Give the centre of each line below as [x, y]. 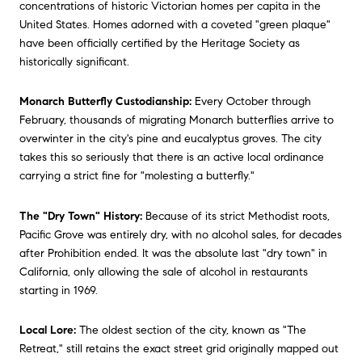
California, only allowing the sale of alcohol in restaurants [164, 271]
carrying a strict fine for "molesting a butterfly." [137, 176]
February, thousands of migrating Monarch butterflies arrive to [177, 120]
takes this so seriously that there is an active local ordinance [172, 158]
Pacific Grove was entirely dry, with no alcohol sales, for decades [181, 234]
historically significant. [74, 61]
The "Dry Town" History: [81, 216]
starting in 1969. [59, 290]
